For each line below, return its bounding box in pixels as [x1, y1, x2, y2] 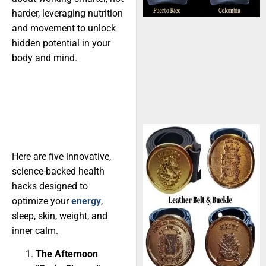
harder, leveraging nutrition [12, 8, 123, 20]
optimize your [12, 195, 71, 207]
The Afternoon [36, 248, 98, 260]
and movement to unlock [12, 23, 116, 34]
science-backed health [12, 165, 104, 177]
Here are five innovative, [12, 150, 111, 162]
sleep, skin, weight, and [12, 210, 107, 221]
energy [71, 195, 101, 207]
